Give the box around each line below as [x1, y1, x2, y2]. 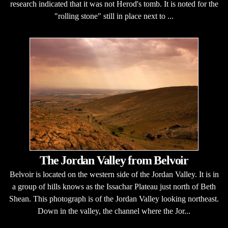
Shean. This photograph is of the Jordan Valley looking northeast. [9, 194, 219, 203]
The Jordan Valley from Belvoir [40, 154, 188, 167]
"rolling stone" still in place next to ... [54, 12, 174, 20]
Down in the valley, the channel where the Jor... [38, 207, 190, 215]
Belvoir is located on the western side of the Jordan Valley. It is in [9, 170, 219, 179]
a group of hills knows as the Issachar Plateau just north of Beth [12, 182, 216, 191]
